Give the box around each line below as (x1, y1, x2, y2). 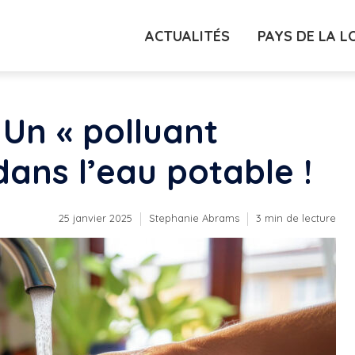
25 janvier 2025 (59, 212, 132, 224)
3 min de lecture (256, 212, 336, 224)
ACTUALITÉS (145, 26, 230, 45)
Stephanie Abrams (149, 212, 239, 224)
